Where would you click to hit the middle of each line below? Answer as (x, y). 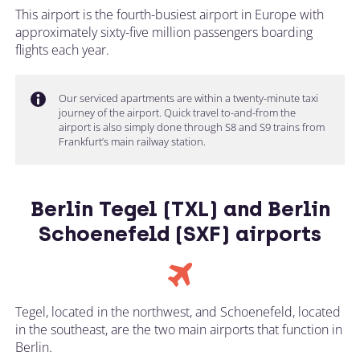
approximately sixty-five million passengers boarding (164, 32)
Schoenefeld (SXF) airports (180, 233)
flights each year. (62, 49)
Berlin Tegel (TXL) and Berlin (180, 209)
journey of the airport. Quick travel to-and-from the (177, 112)
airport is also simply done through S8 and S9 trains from (192, 127)
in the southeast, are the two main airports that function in (179, 329)
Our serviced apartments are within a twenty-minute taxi (188, 98)
